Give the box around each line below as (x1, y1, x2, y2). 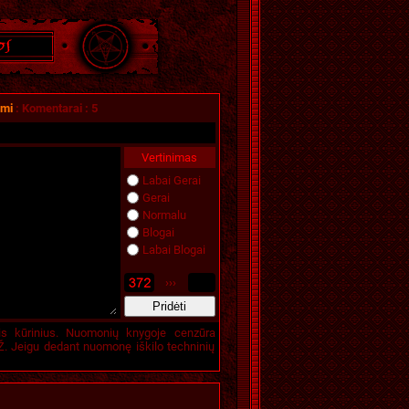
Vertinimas (142, 151, 197, 164)
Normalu (142, 208, 186, 222)
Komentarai (21, 101, 82, 115)
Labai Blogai (142, 243, 205, 257)
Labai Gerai (142, 173, 201, 187)
